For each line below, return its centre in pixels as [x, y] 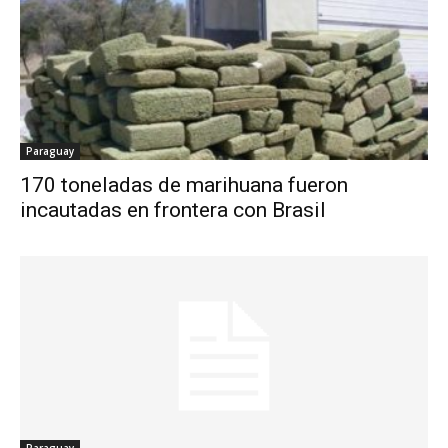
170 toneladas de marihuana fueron [184, 184]
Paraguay [50, 150]
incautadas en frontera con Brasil [173, 209]
